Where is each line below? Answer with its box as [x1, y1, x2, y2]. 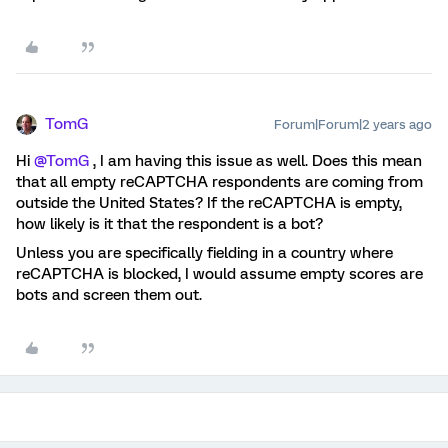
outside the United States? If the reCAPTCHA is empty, [16, 194, 402, 212]
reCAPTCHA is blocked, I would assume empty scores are [16, 265, 423, 283]
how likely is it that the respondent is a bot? [16, 215, 323, 233]
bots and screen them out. [16, 286, 202, 304]
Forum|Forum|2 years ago [274, 117, 432, 132]
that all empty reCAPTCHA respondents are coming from [16, 173, 423, 191]
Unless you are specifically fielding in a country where [16, 244, 393, 262]
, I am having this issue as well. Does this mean [89, 152, 422, 170]
